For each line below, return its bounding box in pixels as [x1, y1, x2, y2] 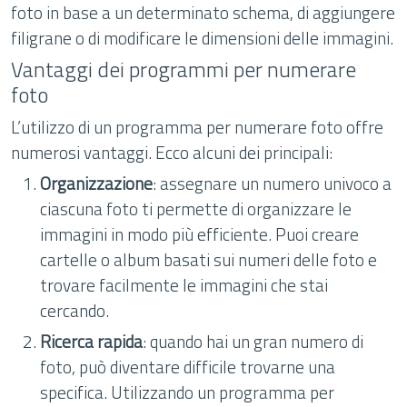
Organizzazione [40, 170, 153, 196]
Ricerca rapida [40, 328, 143, 354]
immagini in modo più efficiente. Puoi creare [40, 221, 359, 247]
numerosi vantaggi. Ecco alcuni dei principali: [11, 139, 333, 165]
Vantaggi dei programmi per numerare [11, 53, 356, 85]
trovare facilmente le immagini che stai [40, 272, 328, 298]
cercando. [40, 297, 109, 323]
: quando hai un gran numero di [143, 328, 363, 354]
